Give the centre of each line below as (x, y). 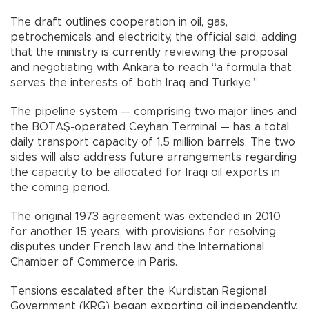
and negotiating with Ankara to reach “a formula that (151, 68)
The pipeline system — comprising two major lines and (153, 112)
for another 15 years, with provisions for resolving (143, 232)
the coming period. (60, 188)
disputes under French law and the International (137, 247)
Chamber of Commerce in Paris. (94, 262)
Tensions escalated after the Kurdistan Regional (138, 291)
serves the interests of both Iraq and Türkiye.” (134, 83)
